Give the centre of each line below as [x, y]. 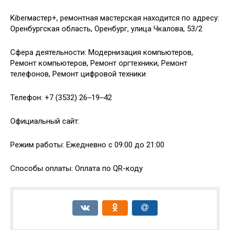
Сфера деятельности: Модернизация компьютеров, [102, 52]
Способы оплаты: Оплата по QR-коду [76, 168]
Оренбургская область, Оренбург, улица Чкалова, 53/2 [106, 29]
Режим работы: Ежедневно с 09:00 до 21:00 [87, 145]
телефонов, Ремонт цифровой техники [78, 74]
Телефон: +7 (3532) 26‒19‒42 [61, 98]
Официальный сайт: [45, 121]
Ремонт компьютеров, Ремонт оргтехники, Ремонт [99, 63]
